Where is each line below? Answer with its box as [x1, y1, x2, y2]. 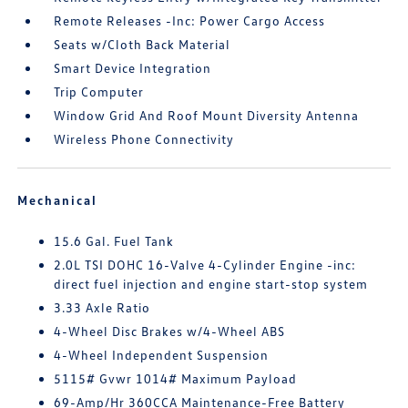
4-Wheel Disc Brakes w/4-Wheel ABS [54, 323, 286, 339]
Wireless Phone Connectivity [54, 131, 235, 147]
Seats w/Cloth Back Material [54, 36, 231, 52]
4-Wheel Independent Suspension [54, 347, 270, 362]
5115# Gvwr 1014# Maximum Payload [54, 371, 298, 386]
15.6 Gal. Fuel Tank [54, 233, 175, 249]
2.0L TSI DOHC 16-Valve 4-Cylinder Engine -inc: [54, 257, 357, 272]
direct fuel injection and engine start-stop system [54, 276, 369, 291]
